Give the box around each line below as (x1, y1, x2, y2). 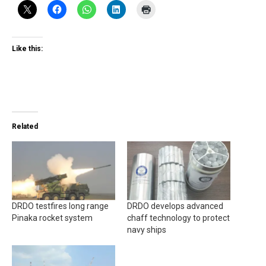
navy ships (127, 225, 166, 235)
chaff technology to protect (127, 213, 230, 223)
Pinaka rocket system (12, 213, 93, 223)
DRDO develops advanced (127, 201, 223, 211)
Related (12, 122, 38, 131)
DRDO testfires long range (12, 201, 109, 211)
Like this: (12, 44, 43, 53)
